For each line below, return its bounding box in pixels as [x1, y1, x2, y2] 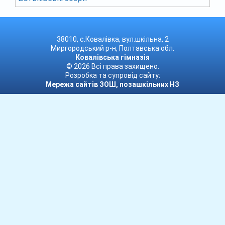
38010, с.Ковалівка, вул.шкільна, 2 [56, 35, 169, 44]
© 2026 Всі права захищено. [66, 62, 159, 71]
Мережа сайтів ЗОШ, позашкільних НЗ [46, 80, 179, 89]
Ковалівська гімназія [75, 53, 150, 62]
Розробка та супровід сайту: [65, 71, 160, 80]
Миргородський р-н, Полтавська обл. [51, 44, 174, 53]
